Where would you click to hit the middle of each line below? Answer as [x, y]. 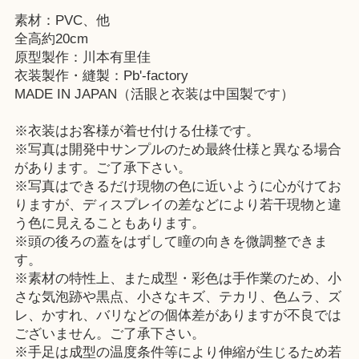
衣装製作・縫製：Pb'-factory [101, 75]
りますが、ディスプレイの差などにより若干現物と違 [177, 204]
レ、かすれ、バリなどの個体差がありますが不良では [177, 315]
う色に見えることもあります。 [109, 223]
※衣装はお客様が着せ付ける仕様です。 [137, 131]
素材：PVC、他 [62, 20]
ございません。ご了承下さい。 [109, 333]
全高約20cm [51, 38]
